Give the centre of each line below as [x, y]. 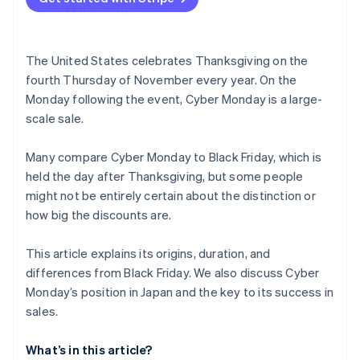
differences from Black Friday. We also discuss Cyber [173, 273]
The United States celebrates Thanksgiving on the [167, 61]
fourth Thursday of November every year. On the [162, 80]
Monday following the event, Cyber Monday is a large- [174, 99]
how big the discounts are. [99, 215]
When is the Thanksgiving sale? [117, 11]
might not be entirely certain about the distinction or [171, 196]
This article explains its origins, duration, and [148, 254]
